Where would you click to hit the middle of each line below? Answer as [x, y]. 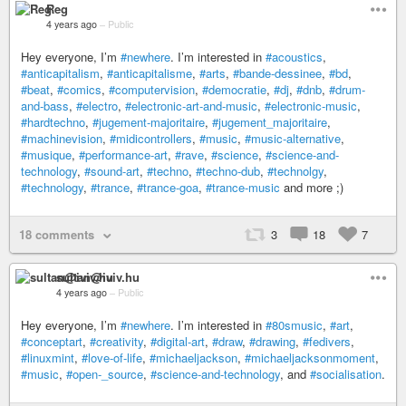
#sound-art [112, 171]
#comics [79, 89]
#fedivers [327, 341]
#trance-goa [168, 187]
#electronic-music [311, 106]
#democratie [234, 89]
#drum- [347, 89]
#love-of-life [112, 358]
